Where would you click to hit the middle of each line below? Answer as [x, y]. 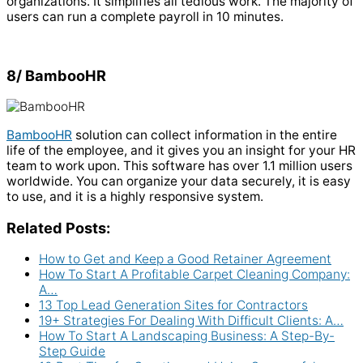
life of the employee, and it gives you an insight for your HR [181, 150]
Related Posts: [58, 228]
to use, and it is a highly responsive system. [135, 196]
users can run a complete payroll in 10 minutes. [145, 16]
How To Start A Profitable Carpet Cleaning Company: [194, 275]
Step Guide [72, 352]
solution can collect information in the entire [205, 135]
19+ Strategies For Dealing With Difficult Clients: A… [191, 321]
